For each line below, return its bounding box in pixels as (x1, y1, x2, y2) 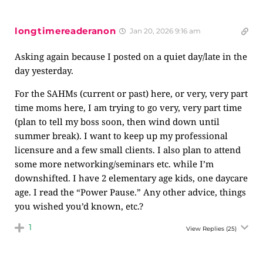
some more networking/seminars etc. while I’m (15, 158, 214, 170)
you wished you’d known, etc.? (15, 200, 143, 212)
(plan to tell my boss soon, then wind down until (15, 116, 220, 127)
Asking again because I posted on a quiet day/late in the (15, 50, 247, 62)
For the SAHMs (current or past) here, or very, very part (15, 87, 248, 99)
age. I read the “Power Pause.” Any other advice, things (15, 186, 246, 198)
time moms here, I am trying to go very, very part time (15, 102, 242, 113)
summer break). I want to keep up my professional (15, 130, 228, 141)
